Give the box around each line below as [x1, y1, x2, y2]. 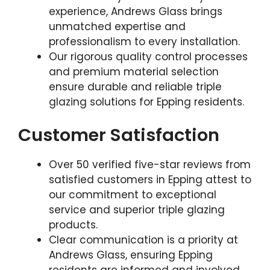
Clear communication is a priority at [49, 233, 238, 248]
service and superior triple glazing [49, 202, 225, 218]
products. [49, 218, 98, 233]
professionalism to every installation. [49, 34, 240, 49]
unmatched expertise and [49, 19, 186, 34]
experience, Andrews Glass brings [49, 4, 222, 19]
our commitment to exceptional [49, 187, 216, 202]
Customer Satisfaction [18, 123, 219, 148]
